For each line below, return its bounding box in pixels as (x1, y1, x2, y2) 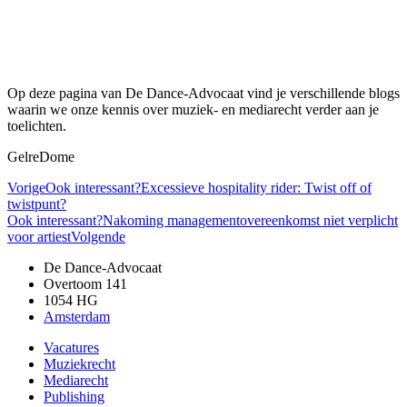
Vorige (7, 180, 45, 196)
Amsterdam (44, 309, 110, 325)
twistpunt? (7, 196, 66, 213)
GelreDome (7, 149, 74, 165)
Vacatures (44, 340, 99, 356)
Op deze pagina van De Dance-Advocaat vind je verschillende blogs (7, 85, 400, 102)
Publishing (44, 389, 104, 405)
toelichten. (7, 118, 70, 134)
